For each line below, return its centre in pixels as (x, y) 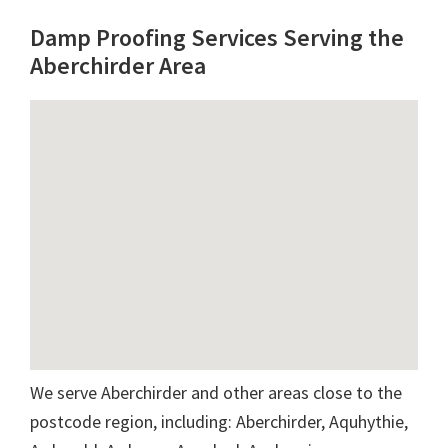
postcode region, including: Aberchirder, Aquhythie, (219, 421)
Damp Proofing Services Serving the (217, 37)
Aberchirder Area (118, 65)
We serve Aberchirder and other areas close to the (216, 392)
